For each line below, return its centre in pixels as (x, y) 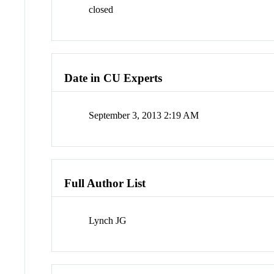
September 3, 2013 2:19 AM (144, 115)
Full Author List (105, 183)
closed (101, 10)
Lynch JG (108, 221)
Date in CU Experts (113, 78)
